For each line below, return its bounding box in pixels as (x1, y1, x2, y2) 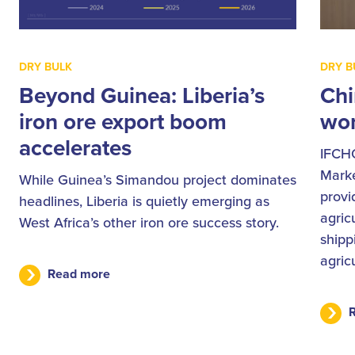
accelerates (19, 132, 132, 164)
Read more (48, 265, 110, 284)
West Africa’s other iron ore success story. (19, 212, 279, 233)
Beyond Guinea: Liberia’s (19, 79, 265, 112)
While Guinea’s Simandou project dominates (19, 170, 296, 190)
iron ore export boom (19, 105, 227, 138)
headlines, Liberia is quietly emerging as (19, 191, 269, 212)
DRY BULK (19, 59, 72, 75)
